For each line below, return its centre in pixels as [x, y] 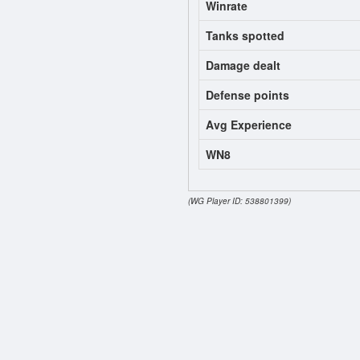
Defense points [247, 94]
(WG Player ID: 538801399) [239, 200]
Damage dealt [243, 65]
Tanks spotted [245, 35]
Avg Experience [249, 124]
